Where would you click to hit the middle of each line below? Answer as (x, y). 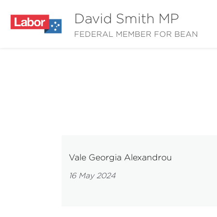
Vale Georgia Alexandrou (120, 157)
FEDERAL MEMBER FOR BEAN (136, 34)
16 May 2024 (92, 176)
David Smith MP (127, 18)
